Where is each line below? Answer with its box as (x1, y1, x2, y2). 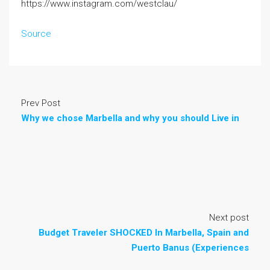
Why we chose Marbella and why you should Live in (21, 113, 239, 124)
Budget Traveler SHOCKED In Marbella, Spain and (39, 227, 249, 239)
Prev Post (21, 98, 60, 109)
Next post (209, 212, 249, 224)
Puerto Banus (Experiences (131, 242, 249, 254)
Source (21, 28, 51, 40)
